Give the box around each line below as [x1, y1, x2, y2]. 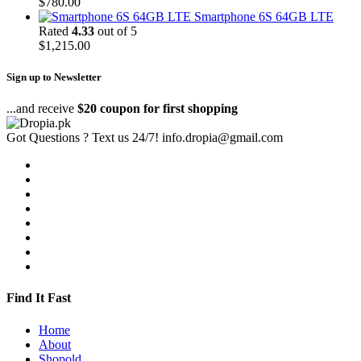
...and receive [6, 102, 77, 116]
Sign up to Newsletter [6, 70, 102, 83]
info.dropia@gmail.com [162, 131, 283, 145]
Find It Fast [6, 291, 71, 305]
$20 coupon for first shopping [77, 102, 238, 116]
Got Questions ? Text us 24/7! [6, 131, 159, 145]
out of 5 [94, 23, 137, 38]
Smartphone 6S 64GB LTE [194, 9, 334, 23]
